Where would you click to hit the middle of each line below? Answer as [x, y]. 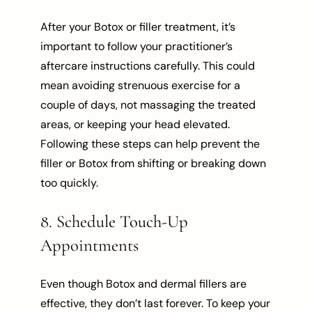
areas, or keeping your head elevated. [135, 124]
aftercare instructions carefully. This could [148, 65]
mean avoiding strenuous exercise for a [141, 85]
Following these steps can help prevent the [150, 143]
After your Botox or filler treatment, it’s [138, 26]
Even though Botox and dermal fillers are [144, 284]
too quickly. [70, 182]
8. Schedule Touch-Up [115, 222]
